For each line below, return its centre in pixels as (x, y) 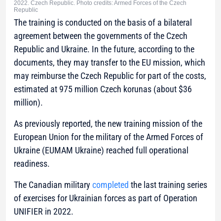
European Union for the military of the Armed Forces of (109, 137)
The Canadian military (53, 185)
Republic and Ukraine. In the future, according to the (104, 49)
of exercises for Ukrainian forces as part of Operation (106, 198)
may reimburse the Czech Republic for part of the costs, (110, 76)
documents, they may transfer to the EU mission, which (110, 63)
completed (110, 185)
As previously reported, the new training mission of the (108, 124)
